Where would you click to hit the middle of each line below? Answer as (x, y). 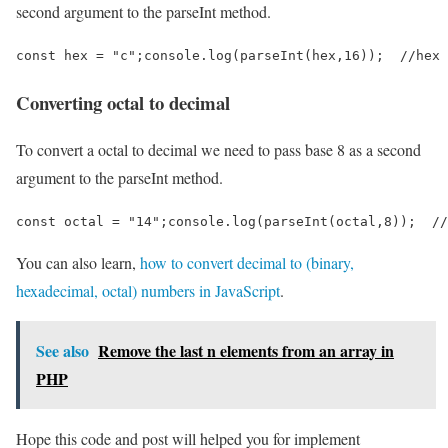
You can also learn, (78, 262)
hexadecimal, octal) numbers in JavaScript (148, 290)
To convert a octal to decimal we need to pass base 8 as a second (218, 149)
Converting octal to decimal (123, 102)
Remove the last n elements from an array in (246, 350)
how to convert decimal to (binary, (247, 262)
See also (62, 350)
